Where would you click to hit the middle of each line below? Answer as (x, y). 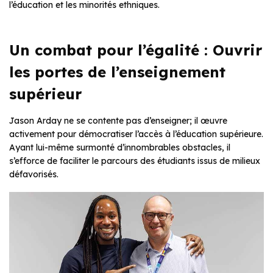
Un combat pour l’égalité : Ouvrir (136, 50)
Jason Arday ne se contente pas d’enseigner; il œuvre (118, 121)
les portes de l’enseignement (117, 72)
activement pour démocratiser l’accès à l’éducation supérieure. (136, 134)
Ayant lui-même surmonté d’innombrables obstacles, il (120, 148)
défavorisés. (34, 175)
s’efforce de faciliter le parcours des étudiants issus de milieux (135, 161)
